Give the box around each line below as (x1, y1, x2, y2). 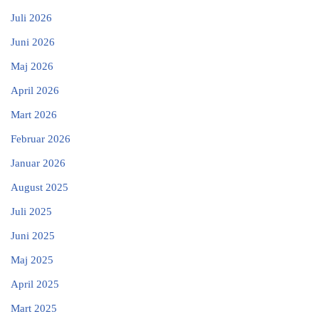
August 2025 (11, 181, 68, 193)
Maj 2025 (11, 253, 53, 266)
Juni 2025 (11, 229, 55, 241)
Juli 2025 (11, 205, 52, 217)
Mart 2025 (11, 302, 57, 314)
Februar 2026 (11, 132, 70, 145)
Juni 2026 (11, 36, 55, 48)
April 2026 (11, 84, 59, 96)
